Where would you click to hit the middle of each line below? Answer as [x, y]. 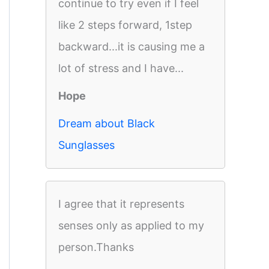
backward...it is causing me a [131, 47]
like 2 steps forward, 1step [125, 25]
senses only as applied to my [131, 225]
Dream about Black [107, 123]
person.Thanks [96, 247]
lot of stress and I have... [121, 68]
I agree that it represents [121, 204]
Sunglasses [86, 145]
